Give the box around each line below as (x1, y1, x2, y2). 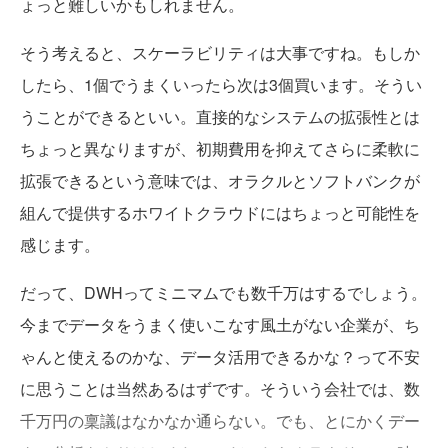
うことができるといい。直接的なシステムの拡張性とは (20, 104, 420, 128)
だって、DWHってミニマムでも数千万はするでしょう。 (20, 280, 427, 304)
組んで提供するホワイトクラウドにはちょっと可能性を (20, 200, 420, 224)
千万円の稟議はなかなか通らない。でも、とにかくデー (20, 408, 420, 432)
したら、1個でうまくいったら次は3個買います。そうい (20, 72, 422, 96)
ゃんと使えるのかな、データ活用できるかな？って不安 (20, 344, 420, 368)
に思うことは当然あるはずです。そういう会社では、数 (20, 376, 420, 400)
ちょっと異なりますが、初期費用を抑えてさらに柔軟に (20, 136, 420, 160)
